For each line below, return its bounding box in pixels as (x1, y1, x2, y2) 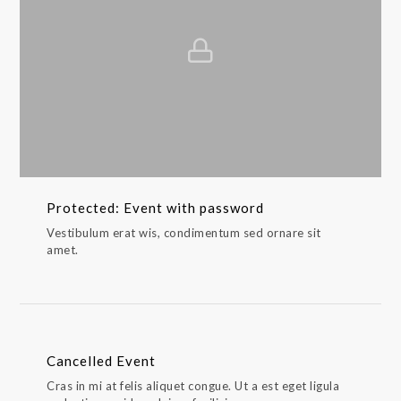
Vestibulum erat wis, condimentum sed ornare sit (47, 225, 321, 240)
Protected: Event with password (47, 199, 265, 216)
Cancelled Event (47, 353, 157, 369)
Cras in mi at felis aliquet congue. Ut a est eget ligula (47, 379, 340, 393)
